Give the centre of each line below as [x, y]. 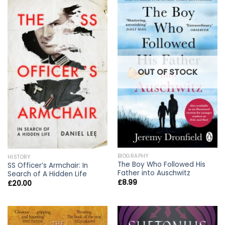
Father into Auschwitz [154, 173]
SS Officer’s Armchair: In [47, 166]
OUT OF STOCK [167, 72]
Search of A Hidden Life [47, 174]
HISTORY [19, 157]
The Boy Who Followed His [161, 165]
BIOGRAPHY [133, 156]
